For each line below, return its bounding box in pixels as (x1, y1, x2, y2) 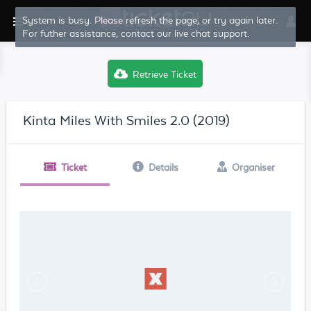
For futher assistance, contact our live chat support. (22, 28, 250, 39)
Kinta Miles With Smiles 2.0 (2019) (22, 112, 230, 128)
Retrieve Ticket (133, 69, 197, 80)
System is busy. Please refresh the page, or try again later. (22, 15, 278, 26)
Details (148, 162, 178, 173)
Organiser (231, 162, 275, 173)
